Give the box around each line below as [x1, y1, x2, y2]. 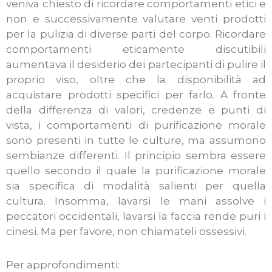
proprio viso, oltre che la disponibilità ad [6, 73, 266, 86]
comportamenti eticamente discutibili [6, 43, 266, 56]
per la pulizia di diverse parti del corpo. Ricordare [6, 28, 266, 41]
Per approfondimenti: [6, 258, 120, 271]
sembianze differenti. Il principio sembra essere [6, 149, 266, 162]
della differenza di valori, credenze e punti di [6, 104, 266, 117]
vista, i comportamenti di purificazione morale [6, 119, 266, 132]
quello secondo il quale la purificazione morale [6, 165, 266, 177]
